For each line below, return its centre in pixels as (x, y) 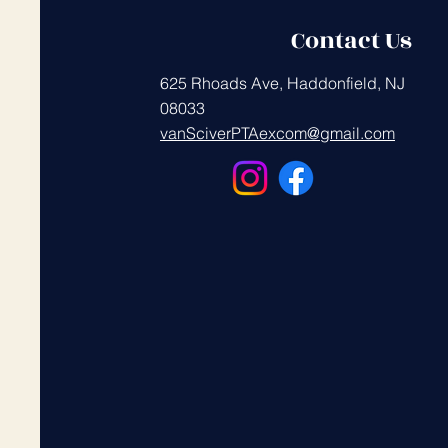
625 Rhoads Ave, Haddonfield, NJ (282, 83)
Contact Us (351, 41)
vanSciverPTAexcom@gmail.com (277, 133)
